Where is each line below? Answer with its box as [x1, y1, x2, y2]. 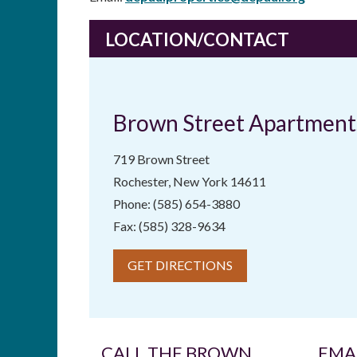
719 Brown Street [113, 151, 210, 167]
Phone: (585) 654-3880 [113, 195, 240, 211]
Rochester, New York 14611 [113, 173, 266, 189]
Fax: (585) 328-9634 [113, 218, 226, 233]
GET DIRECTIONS [127, 257, 233, 273]
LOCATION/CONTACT [105, 28, 289, 50]
